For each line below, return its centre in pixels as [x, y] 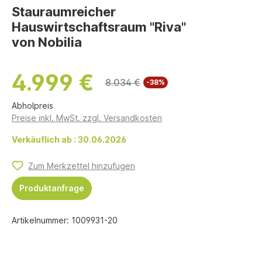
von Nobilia [47, 42]
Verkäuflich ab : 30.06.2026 [69, 139]
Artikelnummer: [42, 220]
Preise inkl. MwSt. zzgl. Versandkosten [87, 118]
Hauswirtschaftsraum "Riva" [99, 27]
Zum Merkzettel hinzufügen [82, 166]
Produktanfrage [52, 188]
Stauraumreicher [64, 11]
